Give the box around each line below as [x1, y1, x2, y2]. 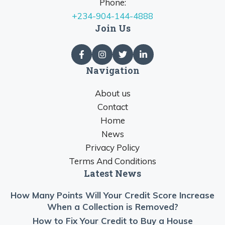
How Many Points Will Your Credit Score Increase [11, 190, 214, 201]
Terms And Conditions [69, 156, 156, 167]
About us [94, 88, 131, 99]
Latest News [84, 167, 141, 180]
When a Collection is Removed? [47, 201, 178, 212]
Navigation [85, 64, 140, 77]
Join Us [94, 22, 131, 35]
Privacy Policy [85, 142, 140, 153]
